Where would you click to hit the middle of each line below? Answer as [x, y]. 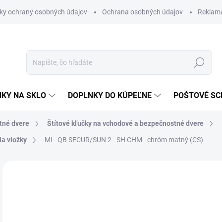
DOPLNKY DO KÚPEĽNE [110, 95]
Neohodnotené [80, 173]
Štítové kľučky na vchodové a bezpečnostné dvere [125, 123]
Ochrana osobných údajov [142, 12]
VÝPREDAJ [20, 194]
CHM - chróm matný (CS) [165, 140]
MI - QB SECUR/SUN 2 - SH [86, 140]
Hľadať [199, 63]
